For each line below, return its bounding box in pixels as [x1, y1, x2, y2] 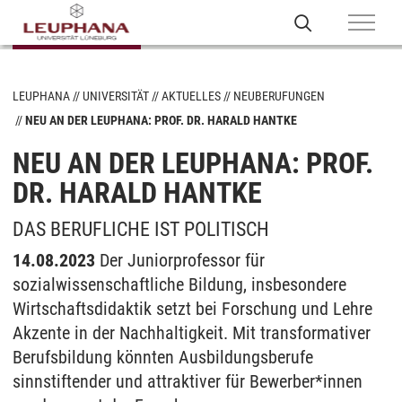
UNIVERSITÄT [83, 89, 149, 103]
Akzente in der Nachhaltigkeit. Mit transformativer [13, 322, 371, 344]
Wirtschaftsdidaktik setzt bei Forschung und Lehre [13, 298, 372, 319]
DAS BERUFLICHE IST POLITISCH [13, 218, 269, 240]
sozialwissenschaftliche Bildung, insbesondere [13, 274, 346, 295]
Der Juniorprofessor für [100, 249, 265, 271]
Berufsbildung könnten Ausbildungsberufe [13, 346, 313, 368]
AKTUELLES [162, 89, 221, 103]
